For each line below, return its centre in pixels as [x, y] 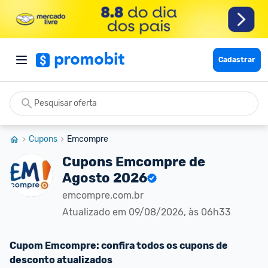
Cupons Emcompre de [134, 162]
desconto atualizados [61, 260]
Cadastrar [237, 60]
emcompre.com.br [103, 195]
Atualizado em [95, 212]
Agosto [86, 178]
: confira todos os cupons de [162, 246]
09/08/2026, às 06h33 [180, 212]
